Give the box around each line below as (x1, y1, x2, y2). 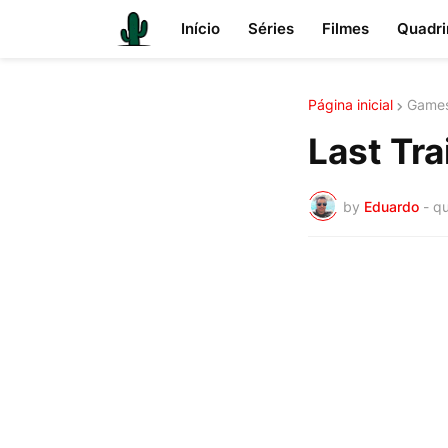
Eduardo (364, 197, 419, 215)
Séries (248, 19, 294, 38)
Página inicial (308, 96, 393, 113)
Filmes (322, 19, 369, 38)
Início (181, 19, 220, 38)
